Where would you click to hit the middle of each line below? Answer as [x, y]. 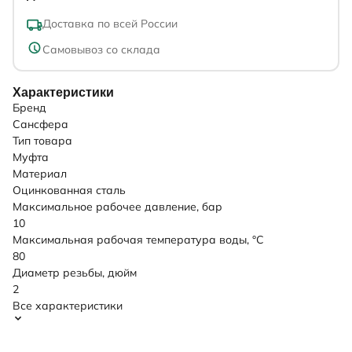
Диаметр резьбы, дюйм [75, 273]
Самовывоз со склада [101, 49]
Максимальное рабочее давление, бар [117, 207]
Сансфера [40, 125]
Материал [40, 174]
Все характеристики [68, 306]
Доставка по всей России [110, 23]
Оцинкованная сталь [69, 191]
